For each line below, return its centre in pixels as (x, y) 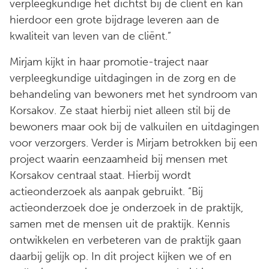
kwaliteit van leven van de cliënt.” (90, 36)
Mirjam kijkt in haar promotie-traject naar (109, 62)
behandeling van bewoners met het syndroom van (134, 94)
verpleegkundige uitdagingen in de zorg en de (123, 78)
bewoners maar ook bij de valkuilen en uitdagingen (134, 126)
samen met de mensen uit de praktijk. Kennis (120, 224)
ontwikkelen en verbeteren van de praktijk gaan (125, 240)
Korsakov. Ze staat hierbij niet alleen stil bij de (120, 110)
